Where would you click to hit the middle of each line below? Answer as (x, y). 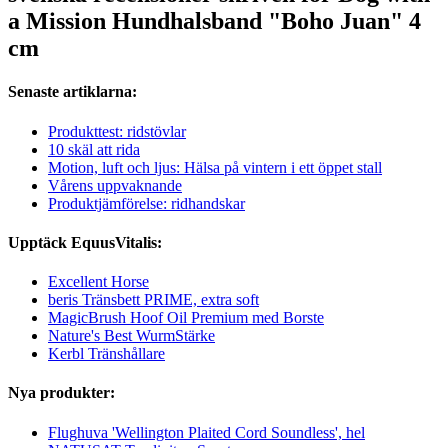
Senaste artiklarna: (72, 92)
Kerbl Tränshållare (106, 354)
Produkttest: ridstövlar (117, 131)
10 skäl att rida (94, 149)
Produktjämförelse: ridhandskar (146, 203)
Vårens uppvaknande (115, 185)
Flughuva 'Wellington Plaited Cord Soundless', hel (206, 432)
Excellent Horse (98, 282)
